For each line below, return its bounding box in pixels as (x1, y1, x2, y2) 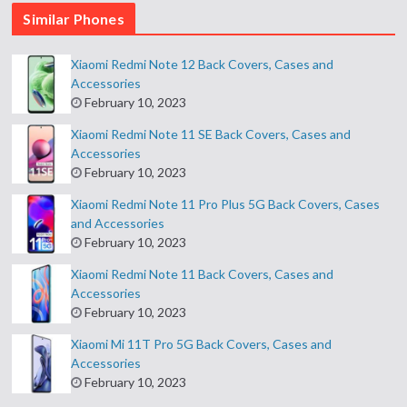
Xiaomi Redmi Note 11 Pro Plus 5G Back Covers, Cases (71, 196, 381, 213)
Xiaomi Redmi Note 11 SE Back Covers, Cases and (71, 126, 352, 143)
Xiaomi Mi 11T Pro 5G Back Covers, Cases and (71, 336, 333, 352)
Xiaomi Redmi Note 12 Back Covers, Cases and (71, 56, 334, 73)
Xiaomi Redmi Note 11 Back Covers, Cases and (71, 266, 334, 283)
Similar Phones (23, 10, 124, 28)
